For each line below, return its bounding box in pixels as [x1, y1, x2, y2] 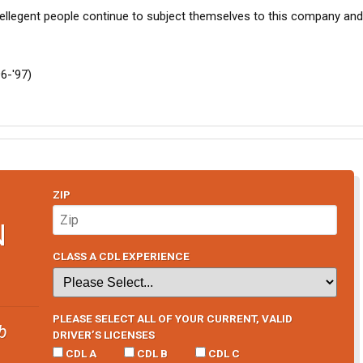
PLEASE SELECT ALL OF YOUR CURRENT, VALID [52, 311, 293, 325]
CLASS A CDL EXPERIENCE [52, 250, 190, 263]
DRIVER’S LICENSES [52, 327, 155, 341]
